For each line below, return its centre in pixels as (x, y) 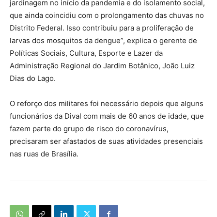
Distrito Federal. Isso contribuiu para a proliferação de (102, 28)
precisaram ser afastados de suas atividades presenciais (106, 141)
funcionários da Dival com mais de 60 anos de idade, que (107, 116)
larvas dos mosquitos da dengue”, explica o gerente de (103, 40)
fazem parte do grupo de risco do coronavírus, (89, 128)
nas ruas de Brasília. (44, 154)
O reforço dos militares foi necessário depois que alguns (107, 103)
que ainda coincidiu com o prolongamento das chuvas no (107, 15)
